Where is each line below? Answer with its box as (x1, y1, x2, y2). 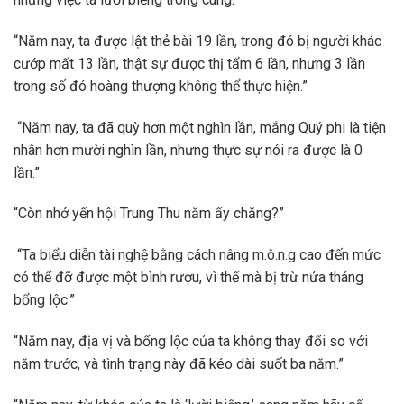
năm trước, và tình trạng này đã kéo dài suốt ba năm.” (14, 355, 344, 373)
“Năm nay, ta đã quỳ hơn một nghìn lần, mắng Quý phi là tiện (14, 118, 386, 136)
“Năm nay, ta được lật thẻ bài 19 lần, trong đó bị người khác (14, 32, 381, 50)
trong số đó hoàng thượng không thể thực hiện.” (14, 77, 308, 95)
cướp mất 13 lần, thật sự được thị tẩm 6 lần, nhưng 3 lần (14, 54, 365, 72)
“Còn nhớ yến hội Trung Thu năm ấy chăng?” (14, 205, 284, 223)
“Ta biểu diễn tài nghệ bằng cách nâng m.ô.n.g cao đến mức (14, 246, 381, 264)
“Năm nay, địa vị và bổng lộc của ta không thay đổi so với (14, 333, 368, 351)
